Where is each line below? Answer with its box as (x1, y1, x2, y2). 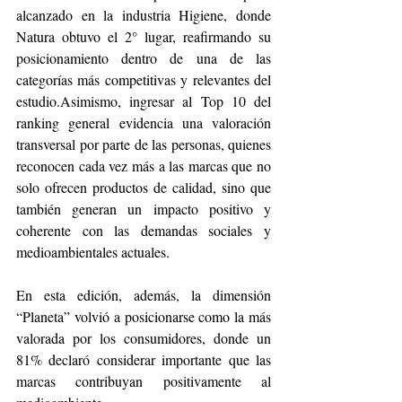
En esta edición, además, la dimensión (16, 284, 271, 304)
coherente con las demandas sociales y (16, 220, 271, 240)
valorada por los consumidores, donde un (16, 328, 271, 347)
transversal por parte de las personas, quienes (16, 134, 271, 153)
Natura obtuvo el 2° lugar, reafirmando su (16, 26, 271, 46)
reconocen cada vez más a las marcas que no (16, 155, 271, 175)
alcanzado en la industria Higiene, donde (16, 4, 271, 24)
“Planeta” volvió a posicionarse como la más (16, 306, 271, 326)
